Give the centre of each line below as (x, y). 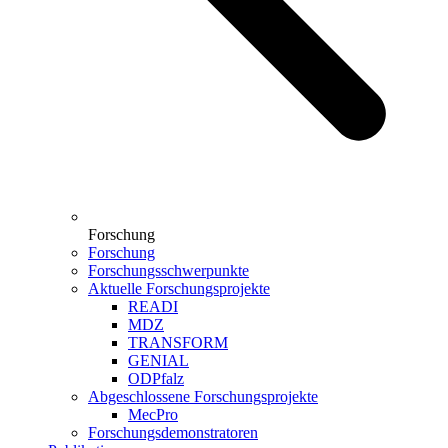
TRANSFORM (178, 342)
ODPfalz (156, 378)
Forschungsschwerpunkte (168, 270)
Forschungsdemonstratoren (173, 432)
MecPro (153, 414)
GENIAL (158, 360)
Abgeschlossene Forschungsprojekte (203, 396)
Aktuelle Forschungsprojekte (179, 288)
